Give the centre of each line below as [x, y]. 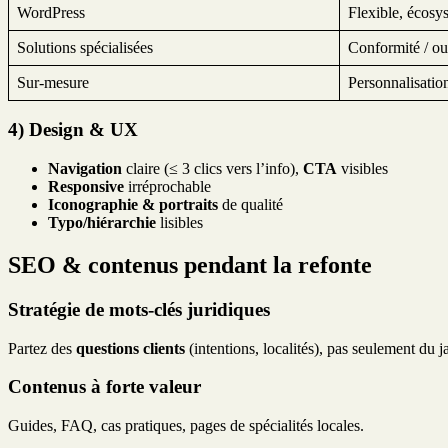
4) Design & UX [73, 130]
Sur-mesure [53, 82]
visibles [362, 169]
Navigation [85, 169]
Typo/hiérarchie [102, 223]
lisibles [179, 223]
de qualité [250, 205]
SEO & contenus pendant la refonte [190, 264]
